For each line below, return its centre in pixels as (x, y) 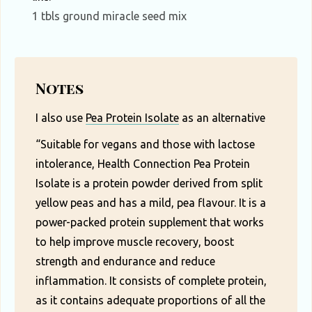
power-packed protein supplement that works (150, 223)
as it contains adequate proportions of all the (150, 301)
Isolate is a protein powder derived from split (149, 184)
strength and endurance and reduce (125, 262)
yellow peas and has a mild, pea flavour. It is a (151, 203)
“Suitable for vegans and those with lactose (145, 145)
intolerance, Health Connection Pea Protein (143, 164)
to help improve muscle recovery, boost (135, 242)
